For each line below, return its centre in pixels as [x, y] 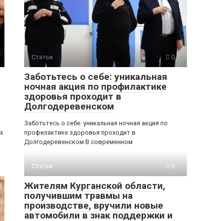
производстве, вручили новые [94, 205]
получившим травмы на [78, 196]
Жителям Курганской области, [95, 186]
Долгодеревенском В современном [78, 142]
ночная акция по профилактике [95, 87]
